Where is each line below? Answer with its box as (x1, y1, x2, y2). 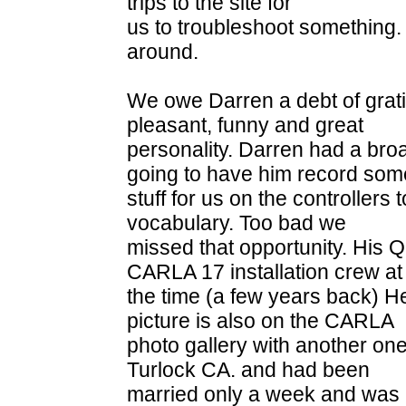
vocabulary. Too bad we (127, 210, 346, 235)
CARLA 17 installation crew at (127, 259, 402, 284)
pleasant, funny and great (127, 112, 363, 137)
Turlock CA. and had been (127, 357, 370, 382)
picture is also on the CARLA (127, 308, 394, 333)
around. (127, 39, 198, 63)
